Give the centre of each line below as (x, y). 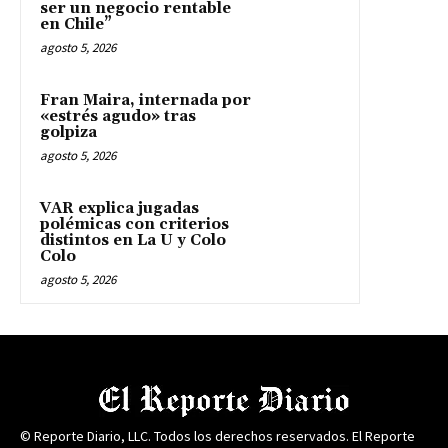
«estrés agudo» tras (118, 116)
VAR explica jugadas (119, 208)
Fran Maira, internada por (145, 100)
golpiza (68, 132)
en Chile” (76, 24)
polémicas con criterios (134, 224)
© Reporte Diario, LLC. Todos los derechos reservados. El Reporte (217, 435)
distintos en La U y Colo (133, 240)
